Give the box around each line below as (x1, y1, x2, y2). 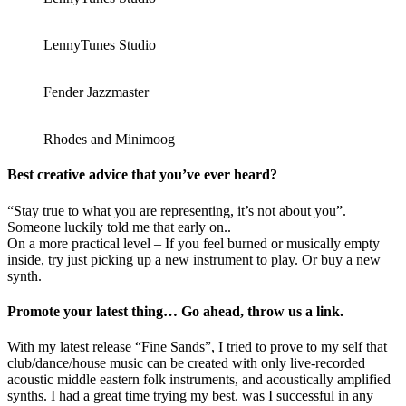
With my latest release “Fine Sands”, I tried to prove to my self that (7, 339, 387, 355)
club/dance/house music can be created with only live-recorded (7, 355, 365, 372)
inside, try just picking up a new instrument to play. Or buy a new (7, 251, 381, 267)
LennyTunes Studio (43, 37, 156, 53)
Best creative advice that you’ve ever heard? (7, 167, 277, 183)
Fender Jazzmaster (43, 84, 149, 101)
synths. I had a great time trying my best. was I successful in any (7, 388, 373, 404)
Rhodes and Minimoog (43, 131, 175, 148)
